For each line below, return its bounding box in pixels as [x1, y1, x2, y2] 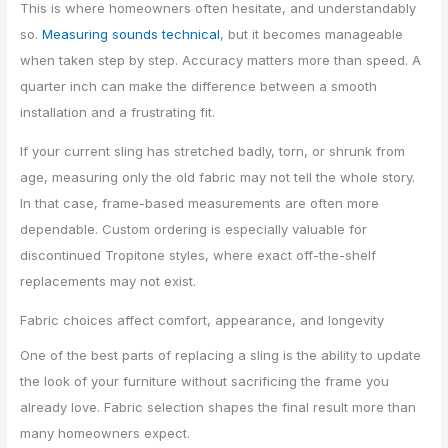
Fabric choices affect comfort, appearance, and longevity [20, 312, 385, 329]
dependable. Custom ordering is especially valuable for [20, 221, 368, 238]
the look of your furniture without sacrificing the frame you [20, 373, 390, 390]
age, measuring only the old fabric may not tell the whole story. [20, 169, 416, 186]
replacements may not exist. [20, 273, 197, 290]
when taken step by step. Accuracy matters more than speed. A [20, 52, 422, 69]
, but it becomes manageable [220, 26, 404, 43]
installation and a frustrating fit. [20, 104, 216, 121]
